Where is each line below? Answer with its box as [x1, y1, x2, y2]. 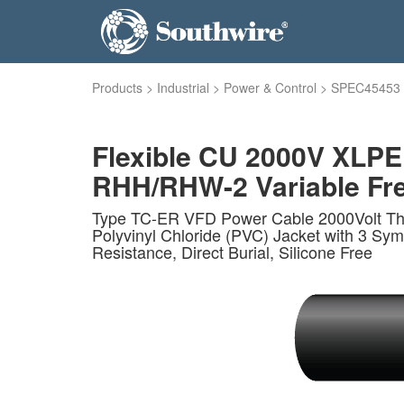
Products [92, 78, 142, 96]
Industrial [157, 78, 209, 96]
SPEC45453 [331, 78, 400, 96]
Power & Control [224, 78, 317, 96]
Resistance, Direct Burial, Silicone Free [92, 240, 372, 263]
